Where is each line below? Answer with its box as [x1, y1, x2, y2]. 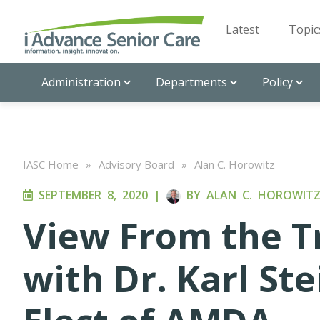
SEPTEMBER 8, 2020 [33, 187, 148, 203]
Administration [41, 74, 121, 90]
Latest [226, 21, 259, 37]
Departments [156, 74, 227, 90]
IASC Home [23, 157, 79, 171]
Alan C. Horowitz [194, 157, 275, 171]
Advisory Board [99, 157, 174, 171]
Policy [262, 74, 293, 90]
